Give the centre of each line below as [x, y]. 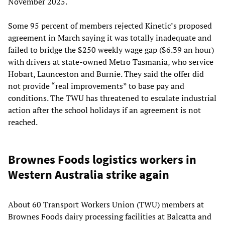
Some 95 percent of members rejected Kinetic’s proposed [110, 26]
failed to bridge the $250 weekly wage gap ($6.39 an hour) [111, 50]
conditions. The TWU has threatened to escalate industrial [112, 98]
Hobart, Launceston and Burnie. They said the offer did [106, 74]
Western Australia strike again [89, 175]
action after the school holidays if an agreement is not [104, 110]
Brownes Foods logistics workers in [102, 160]
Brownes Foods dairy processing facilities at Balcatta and [110, 217]
